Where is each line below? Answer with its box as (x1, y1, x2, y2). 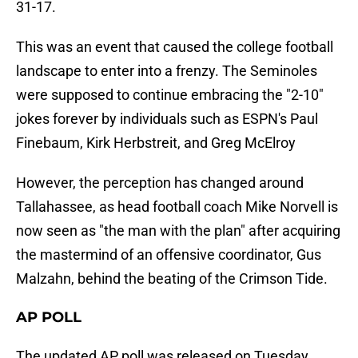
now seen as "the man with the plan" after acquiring (16, 222, 340, 240)
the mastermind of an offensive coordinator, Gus (16, 246, 321, 264)
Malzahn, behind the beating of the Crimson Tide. (16, 270, 328, 288)
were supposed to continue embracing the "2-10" (16, 86, 324, 104)
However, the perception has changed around (16, 174, 304, 192)
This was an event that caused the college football (16, 38, 333, 56)
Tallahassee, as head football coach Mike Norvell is (16, 198, 338, 216)
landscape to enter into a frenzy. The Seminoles (16, 62, 317, 80)
